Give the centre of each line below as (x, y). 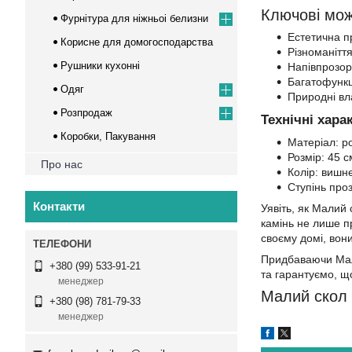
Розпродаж (86, 113)
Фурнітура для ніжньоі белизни (134, 18)
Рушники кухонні (100, 66)
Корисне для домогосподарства (137, 42)
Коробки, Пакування (108, 136)
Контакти (59, 206)
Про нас (62, 164)
